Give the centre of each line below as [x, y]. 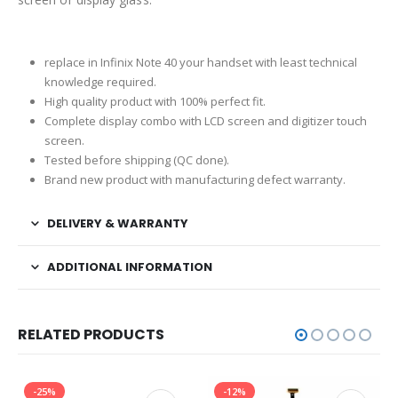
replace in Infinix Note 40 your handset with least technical [200, 63]
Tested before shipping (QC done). [136, 160]
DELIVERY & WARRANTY [118, 224]
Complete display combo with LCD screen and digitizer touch [205, 121]
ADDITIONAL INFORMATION [130, 267]
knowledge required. [100, 82]
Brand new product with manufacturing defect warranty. [195, 180]
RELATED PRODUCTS [91, 335]
